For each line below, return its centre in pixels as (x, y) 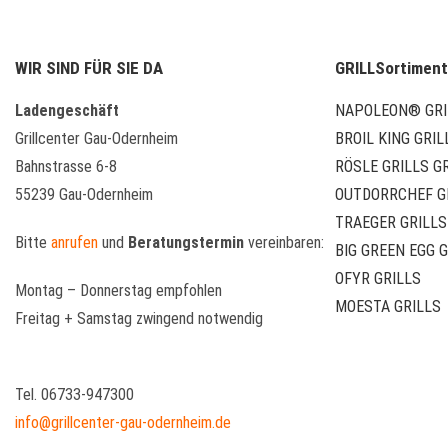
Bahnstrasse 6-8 (66, 167)
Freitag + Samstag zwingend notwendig (139, 319)
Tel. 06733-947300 (74, 395)
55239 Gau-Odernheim (84, 195)
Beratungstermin (186, 243)
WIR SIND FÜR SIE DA (89, 68)
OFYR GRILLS (378, 279)
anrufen (74, 243)
